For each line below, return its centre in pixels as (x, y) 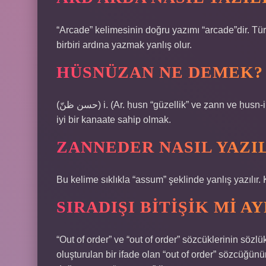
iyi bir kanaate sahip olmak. (114, 120)
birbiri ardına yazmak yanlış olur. (124, 45)
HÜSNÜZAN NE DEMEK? (160, 72)
